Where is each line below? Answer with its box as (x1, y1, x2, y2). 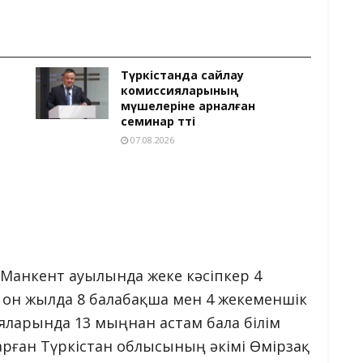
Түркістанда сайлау (121, 66, 244, 83)
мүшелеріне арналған (121, 97, 255, 113)
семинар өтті (121, 113, 195, 129)
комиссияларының (121, 82, 238, 98)
